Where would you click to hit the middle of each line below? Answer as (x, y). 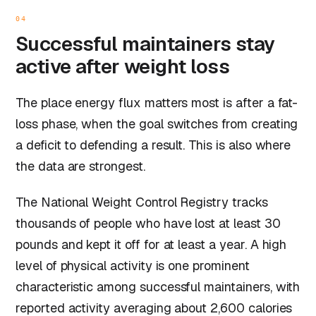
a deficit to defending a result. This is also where (153, 145)
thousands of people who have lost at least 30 (148, 224)
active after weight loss (123, 66)
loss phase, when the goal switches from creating (157, 123)
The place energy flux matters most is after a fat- (157, 102)
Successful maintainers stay (145, 43)
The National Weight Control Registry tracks (142, 202)
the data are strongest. (80, 166)
